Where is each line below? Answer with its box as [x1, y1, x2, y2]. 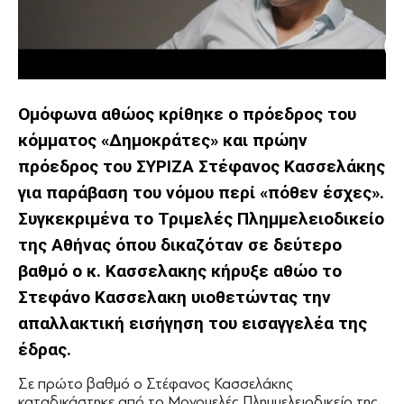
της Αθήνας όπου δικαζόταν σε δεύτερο [18, 234, 342, 256]
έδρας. [18, 339, 71, 361]
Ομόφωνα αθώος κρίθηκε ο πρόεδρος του [18, 104, 356, 125]
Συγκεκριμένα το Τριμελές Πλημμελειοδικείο [18, 208, 384, 230]
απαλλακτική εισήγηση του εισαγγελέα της [18, 313, 367, 335]
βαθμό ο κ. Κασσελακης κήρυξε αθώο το [18, 261, 342, 282]
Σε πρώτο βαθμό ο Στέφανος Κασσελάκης [18, 375, 293, 393]
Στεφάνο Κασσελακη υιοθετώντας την [18, 287, 331, 308]
